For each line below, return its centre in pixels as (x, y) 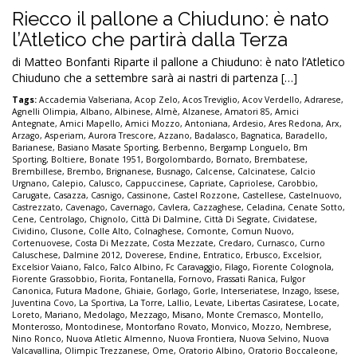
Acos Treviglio (210, 99)
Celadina (265, 207)
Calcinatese (261, 171)
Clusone (67, 231)
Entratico (222, 255)
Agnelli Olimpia (44, 111)
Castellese (263, 195)
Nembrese (307, 326)
